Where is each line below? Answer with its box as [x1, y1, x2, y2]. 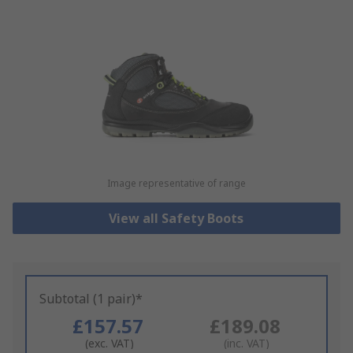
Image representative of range [106, 176, 246, 191]
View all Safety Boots [109, 210, 244, 228]
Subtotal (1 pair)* [39, 290, 143, 308]
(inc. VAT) [223, 336, 269, 351]
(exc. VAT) [84, 336, 134, 351]
